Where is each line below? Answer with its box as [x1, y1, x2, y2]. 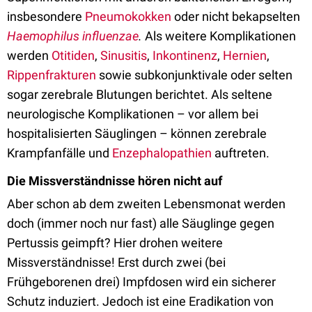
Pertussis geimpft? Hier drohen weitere [7, 235, 223, 250]
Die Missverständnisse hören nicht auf [7, 173, 222, 188]
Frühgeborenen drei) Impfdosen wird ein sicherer [7, 274, 276, 289]
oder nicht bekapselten [171, 9, 300, 24]
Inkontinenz [153, 48, 217, 63]
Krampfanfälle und [7, 146, 112, 160]
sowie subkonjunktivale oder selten [96, 68, 292, 82]
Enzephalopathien [112, 146, 212, 160]
